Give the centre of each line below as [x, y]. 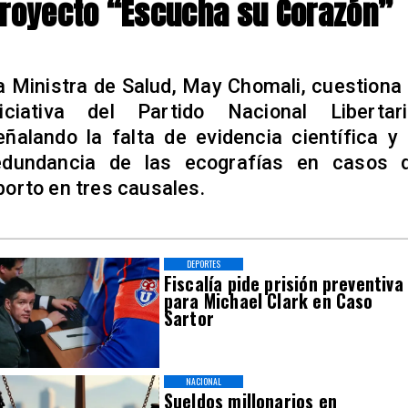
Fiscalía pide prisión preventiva [283, 284]
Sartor [189, 319]
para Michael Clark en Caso [268, 301]
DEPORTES [204, 264]
